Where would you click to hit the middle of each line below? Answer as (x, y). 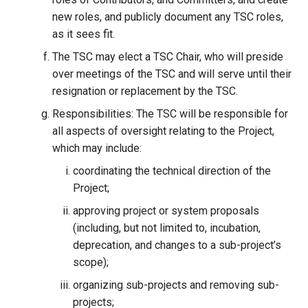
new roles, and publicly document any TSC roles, (168, 17)
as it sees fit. (84, 34)
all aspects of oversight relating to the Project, (163, 131)
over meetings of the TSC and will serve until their (172, 74)
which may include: (97, 148)
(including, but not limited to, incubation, (167, 228)
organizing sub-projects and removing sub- (176, 285)
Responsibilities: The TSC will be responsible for (170, 114)
